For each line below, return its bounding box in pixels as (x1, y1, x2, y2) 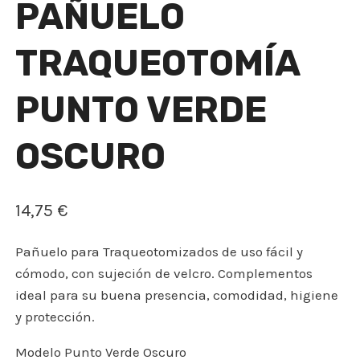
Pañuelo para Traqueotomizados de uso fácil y (15, 243, 304, 260)
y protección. (15, 309, 96, 325)
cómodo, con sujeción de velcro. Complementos (15, 265, 313, 282)
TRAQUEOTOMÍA (15, 41, 301, 84)
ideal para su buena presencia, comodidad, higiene (15, 287, 339, 304)
